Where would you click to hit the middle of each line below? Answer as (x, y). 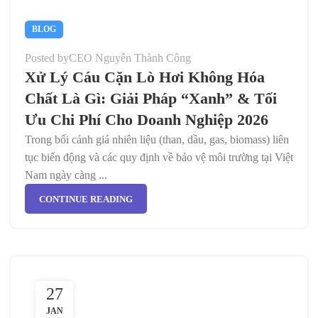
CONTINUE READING (86, 199)
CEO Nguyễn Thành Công (130, 58)
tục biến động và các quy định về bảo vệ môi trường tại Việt (159, 157)
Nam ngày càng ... (66, 175)
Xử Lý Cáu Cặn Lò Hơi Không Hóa (145, 77)
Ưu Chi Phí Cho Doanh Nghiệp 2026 (147, 120)
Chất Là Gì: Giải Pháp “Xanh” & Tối (151, 98)
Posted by (47, 58)
